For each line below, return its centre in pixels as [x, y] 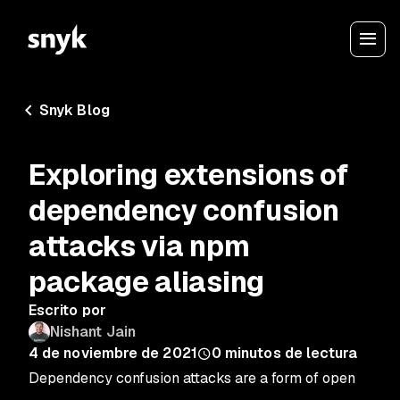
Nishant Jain [93, 332]
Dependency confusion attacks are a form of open [192, 378]
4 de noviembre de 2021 [113, 353]
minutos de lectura [292, 353]
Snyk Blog [75, 110]
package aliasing [146, 282]
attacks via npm [139, 246]
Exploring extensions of [189, 175]
